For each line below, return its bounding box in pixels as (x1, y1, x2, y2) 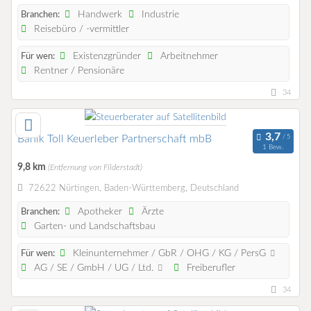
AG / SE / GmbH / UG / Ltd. (31, 262, 157, 273)
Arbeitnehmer (158, 51, 219, 61)
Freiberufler (183, 262, 235, 273)
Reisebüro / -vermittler (31, 24, 130, 34)
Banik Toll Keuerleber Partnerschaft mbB (17, 133, 212, 144)
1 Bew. (262, 144, 284, 151)
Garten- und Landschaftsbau (31, 221, 156, 231)
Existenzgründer (70, 51, 142, 61)
